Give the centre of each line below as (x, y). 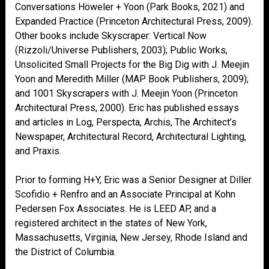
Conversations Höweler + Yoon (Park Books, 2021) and (130, 7)
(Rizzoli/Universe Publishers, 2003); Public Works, (121, 50)
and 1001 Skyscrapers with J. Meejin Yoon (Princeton (126, 93)
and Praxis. (38, 151)
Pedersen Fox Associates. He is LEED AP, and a (116, 209)
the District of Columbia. (65, 252)
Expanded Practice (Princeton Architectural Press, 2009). (134, 21)
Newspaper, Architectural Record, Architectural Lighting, (131, 137)
